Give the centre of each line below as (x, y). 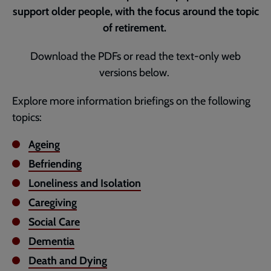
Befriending (55, 164)
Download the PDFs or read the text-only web (135, 56)
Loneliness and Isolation (85, 183)
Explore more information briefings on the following (131, 101)
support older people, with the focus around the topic (135, 11)
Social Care (54, 222)
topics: (27, 117)
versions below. (135, 73)
